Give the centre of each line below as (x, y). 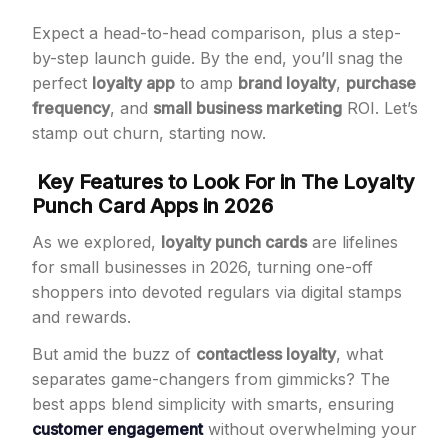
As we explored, (96, 242)
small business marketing (247, 108)
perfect (62, 83)
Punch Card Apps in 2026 (152, 206)
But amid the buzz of (114, 354)
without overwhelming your (310, 429)
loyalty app (133, 83)
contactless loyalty (266, 354)
